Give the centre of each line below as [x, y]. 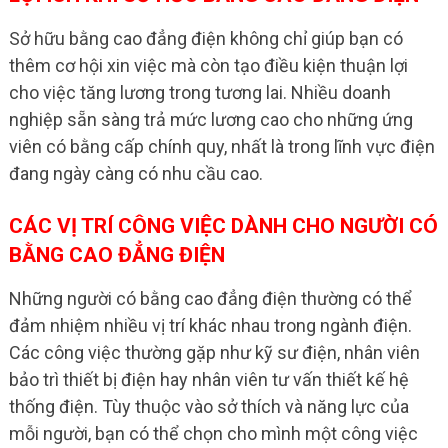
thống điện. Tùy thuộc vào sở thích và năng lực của [208, 407]
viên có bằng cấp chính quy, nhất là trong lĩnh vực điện [221, 147]
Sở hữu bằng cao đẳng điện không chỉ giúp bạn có [205, 39]
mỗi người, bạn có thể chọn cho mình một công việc [213, 434]
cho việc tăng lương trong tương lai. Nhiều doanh [199, 93]
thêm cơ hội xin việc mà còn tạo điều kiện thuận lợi [208, 66]
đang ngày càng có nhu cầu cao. [135, 174]
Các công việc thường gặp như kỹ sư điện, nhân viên [214, 353]
